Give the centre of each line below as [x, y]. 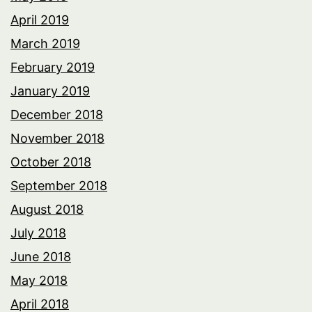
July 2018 [38, 233]
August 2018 [47, 209]
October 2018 [51, 162]
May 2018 [39, 280]
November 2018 [57, 138]
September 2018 [59, 185]
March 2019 [45, 43]
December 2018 [57, 114]
